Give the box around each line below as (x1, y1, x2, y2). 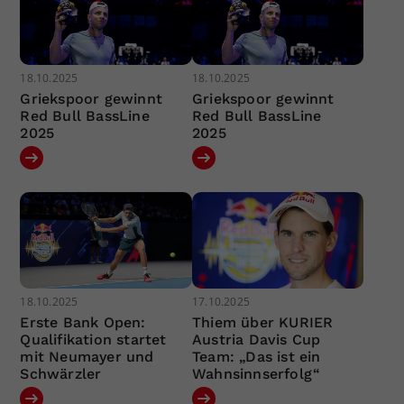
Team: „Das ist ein (191, 348, 321, 366)
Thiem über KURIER (191, 314, 334, 332)
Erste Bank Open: (20, 314, 146, 332)
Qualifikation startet (20, 331, 167, 349)
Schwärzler (20, 365, 102, 383)
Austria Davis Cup (191, 331, 321, 349)
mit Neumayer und (20, 348, 154, 366)
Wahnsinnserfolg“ (191, 365, 321, 383)
